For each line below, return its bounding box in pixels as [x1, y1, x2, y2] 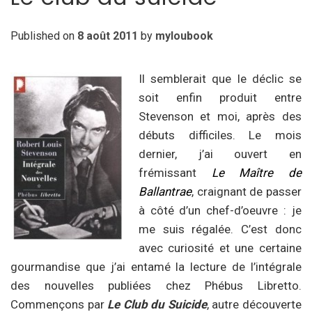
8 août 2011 [77, 29, 138, 43]
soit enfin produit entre [138, 91, 302, 105]
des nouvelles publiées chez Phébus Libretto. [10, 279, 302, 293]
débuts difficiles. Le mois [138, 128, 302, 143]
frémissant [138, 166, 212, 180]
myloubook [155, 29, 213, 43]
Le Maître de [211, 166, 302, 180]
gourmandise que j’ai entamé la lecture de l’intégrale [10, 260, 302, 274]
